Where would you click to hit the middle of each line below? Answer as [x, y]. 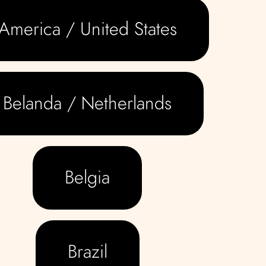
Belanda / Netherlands [87, 103]
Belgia [87, 177]
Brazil [87, 251]
